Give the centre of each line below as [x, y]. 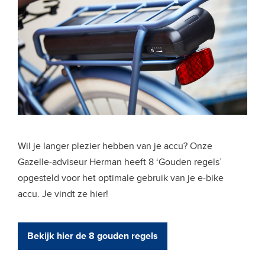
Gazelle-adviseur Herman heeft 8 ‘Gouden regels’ [120, 162]
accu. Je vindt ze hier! [63, 194]
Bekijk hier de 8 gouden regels [93, 236]
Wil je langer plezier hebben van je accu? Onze [115, 146]
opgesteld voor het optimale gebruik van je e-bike [121, 178]
